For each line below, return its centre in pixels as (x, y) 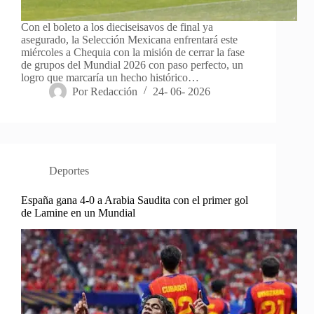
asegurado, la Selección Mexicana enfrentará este (129, 39)
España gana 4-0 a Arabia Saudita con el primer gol (135, 200)
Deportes (69, 170)
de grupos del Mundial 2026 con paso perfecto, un (132, 64)
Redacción (114, 91)
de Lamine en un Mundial (78, 212)
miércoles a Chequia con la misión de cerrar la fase (133, 52)
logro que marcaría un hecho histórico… (110, 77)
